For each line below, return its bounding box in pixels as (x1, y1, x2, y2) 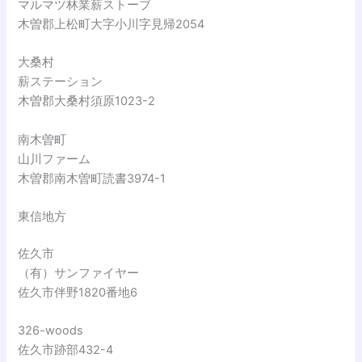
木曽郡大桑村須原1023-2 (18, 94, 156, 109)
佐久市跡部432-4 (18, 343, 114, 358)
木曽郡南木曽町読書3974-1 (18, 170, 166, 186)
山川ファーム (18, 151, 91, 166)
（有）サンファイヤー (18, 265, 140, 280)
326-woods (18, 323, 84, 339)
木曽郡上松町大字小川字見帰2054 (18, 16, 205, 32)
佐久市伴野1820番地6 (18, 284, 138, 300)
